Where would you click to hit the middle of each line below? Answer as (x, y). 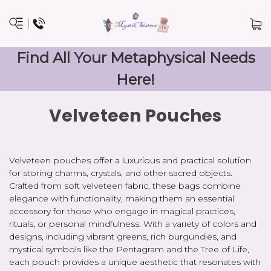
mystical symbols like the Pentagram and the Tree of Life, (129, 249)
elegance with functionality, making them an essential (122, 198)
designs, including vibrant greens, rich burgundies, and (123, 236)
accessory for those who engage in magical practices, (122, 211)
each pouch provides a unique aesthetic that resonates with (135, 262)
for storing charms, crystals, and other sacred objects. (121, 173)
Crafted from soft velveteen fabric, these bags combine (125, 185)
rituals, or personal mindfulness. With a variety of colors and (133, 224)
